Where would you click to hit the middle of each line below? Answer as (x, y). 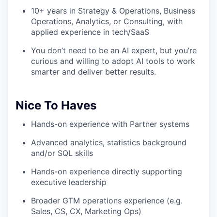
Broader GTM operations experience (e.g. (107, 201)
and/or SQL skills (62, 153)
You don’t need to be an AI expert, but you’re (114, 51)
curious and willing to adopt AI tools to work (113, 61)
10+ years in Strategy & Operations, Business (113, 11)
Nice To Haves (56, 106)
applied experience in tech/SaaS (90, 32)
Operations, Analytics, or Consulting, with (107, 22)
